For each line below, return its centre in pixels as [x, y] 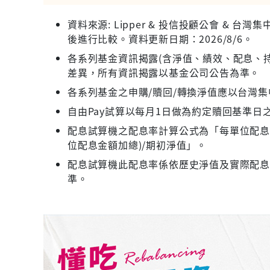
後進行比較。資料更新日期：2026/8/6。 [160, 38]
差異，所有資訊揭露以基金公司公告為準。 [164, 72]
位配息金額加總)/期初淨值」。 [137, 144]
